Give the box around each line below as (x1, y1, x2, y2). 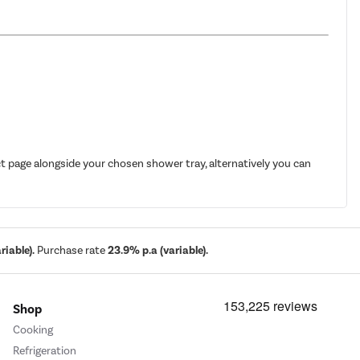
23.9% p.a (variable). (108, 243, 208, 258)
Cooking (13, 323, 53, 337)
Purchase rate (35, 243, 108, 258)
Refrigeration (13, 343, 76, 358)
